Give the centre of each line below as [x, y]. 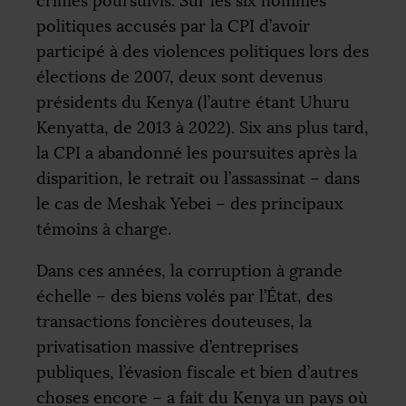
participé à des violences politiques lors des [203, 51]
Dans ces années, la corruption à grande [189, 271]
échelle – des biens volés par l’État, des [184, 296]
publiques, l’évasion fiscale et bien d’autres [197, 372]
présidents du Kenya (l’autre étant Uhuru [193, 102]
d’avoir [282, 26]
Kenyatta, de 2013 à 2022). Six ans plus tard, [203, 127]
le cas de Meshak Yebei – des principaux [190, 203]
